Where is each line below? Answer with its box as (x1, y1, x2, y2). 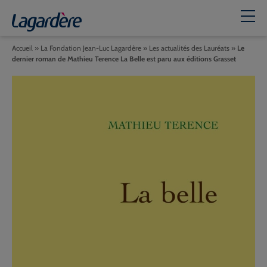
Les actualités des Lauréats (149, 44, 229, 52)
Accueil (12, 44, 33, 52)
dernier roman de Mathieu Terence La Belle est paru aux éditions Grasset (12, 54, 236, 63)
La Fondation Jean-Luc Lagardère (41, 44, 141, 52)
